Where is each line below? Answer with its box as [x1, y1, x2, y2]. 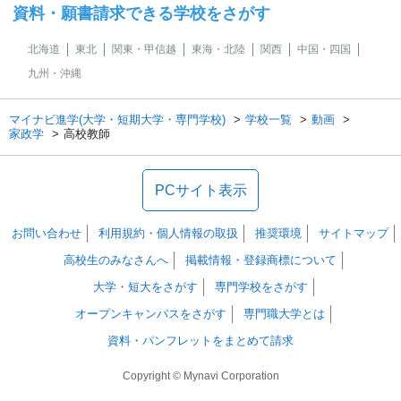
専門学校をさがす [214, 280, 308, 294]
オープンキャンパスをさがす [75, 307, 226, 320]
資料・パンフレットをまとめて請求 [107, 334, 294, 347]
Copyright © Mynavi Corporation [122, 370, 279, 382]
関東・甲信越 [112, 43, 176, 55]
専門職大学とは [243, 307, 325, 320]
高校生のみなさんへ [64, 253, 168, 267]
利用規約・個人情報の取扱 [98, 226, 238, 240]
